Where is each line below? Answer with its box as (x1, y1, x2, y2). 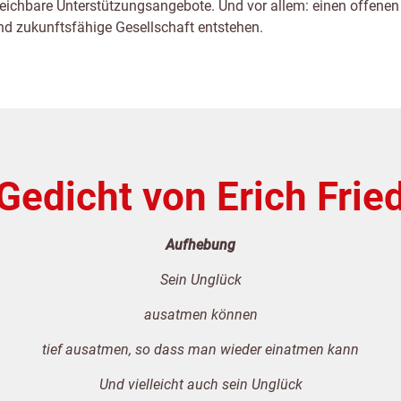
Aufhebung (166, 236, 235, 254)
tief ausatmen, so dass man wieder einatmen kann (42, 341, 359, 359)
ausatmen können (143, 306, 258, 324)
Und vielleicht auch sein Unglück (98, 376, 303, 394)
